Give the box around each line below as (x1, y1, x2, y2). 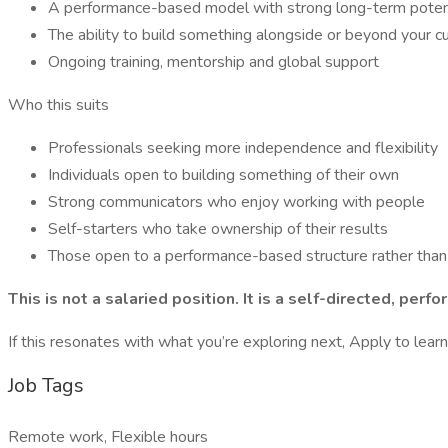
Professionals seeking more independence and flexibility (48, 137, 438, 159)
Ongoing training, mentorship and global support (48, 51, 379, 73)
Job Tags (8, 372, 84, 399)
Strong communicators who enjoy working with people (48, 191, 425, 213)
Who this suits (8, 94, 109, 116)
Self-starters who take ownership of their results (48, 218, 388, 240)
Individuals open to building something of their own (48, 164, 399, 186)
